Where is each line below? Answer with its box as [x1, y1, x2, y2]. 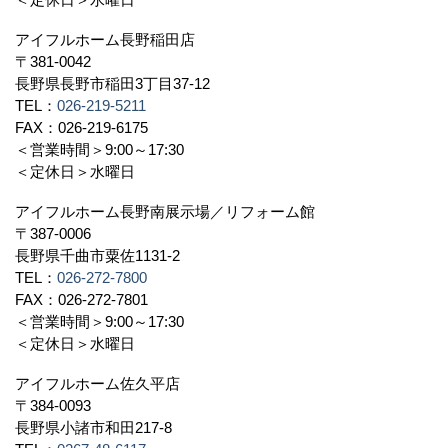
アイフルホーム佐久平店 [15, 375, 180, 392]
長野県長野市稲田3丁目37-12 [15, 75, 225, 92]
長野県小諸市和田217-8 [15, 419, 187, 436]
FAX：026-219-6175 [15, 119, 163, 136]
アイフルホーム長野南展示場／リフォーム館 [15, 203, 315, 220]
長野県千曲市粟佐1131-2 [15, 247, 195, 264]
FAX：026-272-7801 [15, 291, 163, 308]
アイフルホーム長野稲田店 [15, 31, 195, 48]
